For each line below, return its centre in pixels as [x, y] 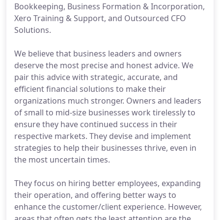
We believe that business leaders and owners [98, 54]
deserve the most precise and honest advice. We [104, 65]
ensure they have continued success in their [96, 124]
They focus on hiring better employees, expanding [108, 183]
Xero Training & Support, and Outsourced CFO [100, 18]
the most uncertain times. [62, 160]
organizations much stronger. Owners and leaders [108, 101]
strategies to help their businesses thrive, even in [105, 148]
